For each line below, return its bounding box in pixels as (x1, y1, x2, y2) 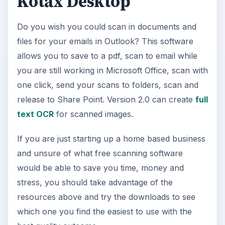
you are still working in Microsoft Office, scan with (17, 65, 208, 76)
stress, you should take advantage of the (17, 177, 173, 188)
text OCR (17, 109, 54, 120)
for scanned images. (53, 109, 133, 120)
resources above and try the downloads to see (17, 192, 195, 202)
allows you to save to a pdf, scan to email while (17, 51, 197, 61)
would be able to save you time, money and (17, 163, 184, 173)
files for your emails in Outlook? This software (17, 36, 193, 47)
